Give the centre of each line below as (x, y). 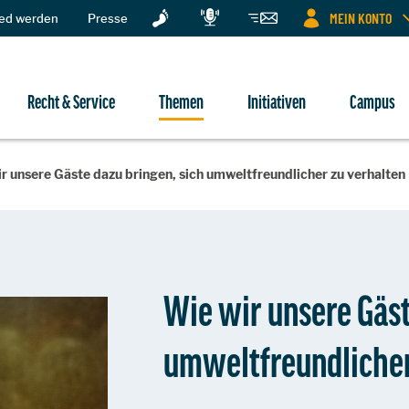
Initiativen (277, 101)
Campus (372, 101)
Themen (181, 101)
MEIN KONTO (361, 18)
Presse (108, 18)
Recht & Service (71, 101)
